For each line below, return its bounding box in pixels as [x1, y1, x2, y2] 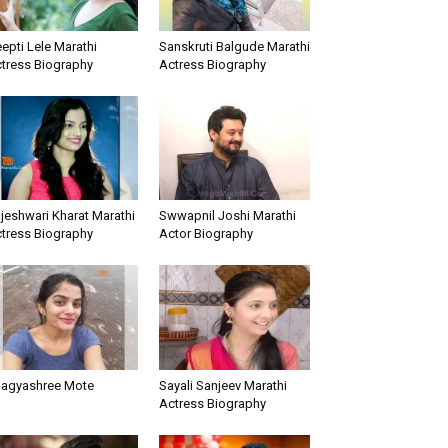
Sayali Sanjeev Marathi [158, 377, 287, 393]
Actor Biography [158, 226, 253, 242]
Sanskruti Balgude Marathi [158, 39, 310, 55]
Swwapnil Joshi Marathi [158, 208, 296, 224]
